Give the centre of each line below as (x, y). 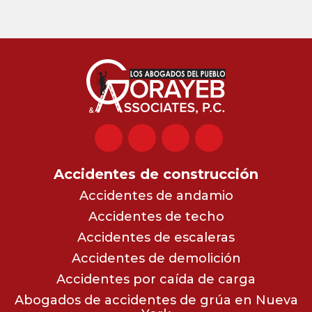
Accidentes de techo (156, 216)
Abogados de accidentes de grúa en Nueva (156, 300)
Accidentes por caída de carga (156, 279)
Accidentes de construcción (156, 174)
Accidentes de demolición (156, 258)
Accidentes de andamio (156, 195)
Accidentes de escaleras (156, 237)
